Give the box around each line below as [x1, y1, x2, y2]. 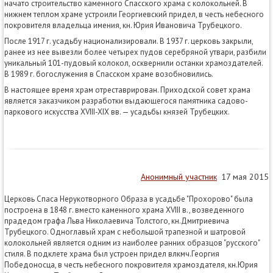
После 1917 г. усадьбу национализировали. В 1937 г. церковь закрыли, [4, 35, 253, 46]
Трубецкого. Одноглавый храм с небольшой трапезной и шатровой [4, 226, 246, 237]
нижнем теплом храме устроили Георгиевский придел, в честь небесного [4, 9, 264, 19]
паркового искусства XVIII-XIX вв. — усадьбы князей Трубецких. [4, 106, 230, 117]
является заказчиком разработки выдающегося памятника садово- [4, 95, 248, 106]
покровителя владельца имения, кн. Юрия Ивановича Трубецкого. [4, 19, 242, 30]
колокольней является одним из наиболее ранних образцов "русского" [4, 237, 260, 248]
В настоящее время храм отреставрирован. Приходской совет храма [4, 84, 250, 95]
